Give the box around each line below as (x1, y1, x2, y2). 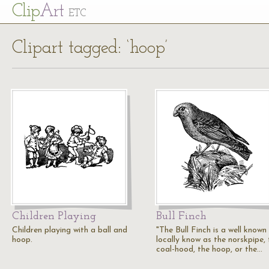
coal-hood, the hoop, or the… (156, 245, 262, 254)
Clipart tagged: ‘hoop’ (12, 39, 168, 58)
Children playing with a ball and (12, 226, 127, 235)
